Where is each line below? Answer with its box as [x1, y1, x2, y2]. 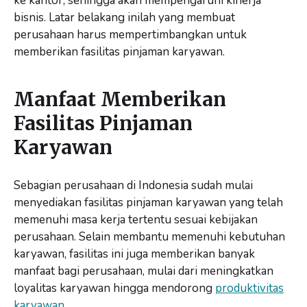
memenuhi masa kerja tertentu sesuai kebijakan [14, 211, 258, 228]
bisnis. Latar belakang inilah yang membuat [14, 9, 235, 25]
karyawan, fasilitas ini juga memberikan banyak [14, 245, 255, 262]
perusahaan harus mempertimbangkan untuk [14, 26, 247, 42]
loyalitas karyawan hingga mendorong [14, 280, 215, 296]
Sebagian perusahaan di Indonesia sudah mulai [14, 177, 253, 193]
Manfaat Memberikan [14, 86, 226, 112]
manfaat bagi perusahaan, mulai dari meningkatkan [14, 262, 273, 279]
